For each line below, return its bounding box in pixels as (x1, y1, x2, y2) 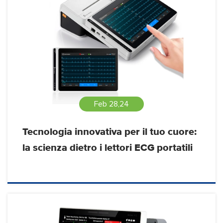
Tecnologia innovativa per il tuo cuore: (22, 127, 197, 137)
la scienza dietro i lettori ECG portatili (22, 143, 193, 153)
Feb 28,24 (94, 100, 129, 109)
